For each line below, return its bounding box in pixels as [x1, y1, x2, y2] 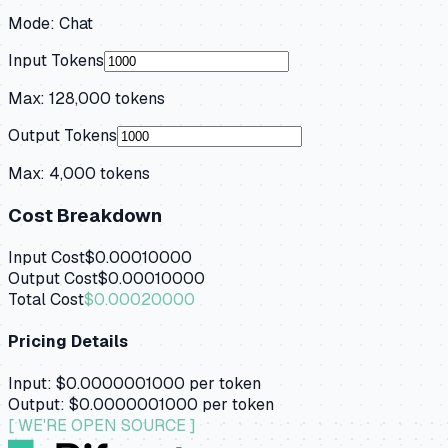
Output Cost [8, 267, 98, 289]
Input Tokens [8, 50, 104, 72]
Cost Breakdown [8, 202, 162, 228]
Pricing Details [8, 330, 128, 352]
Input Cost [8, 246, 85, 268]
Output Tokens [8, 125, 117, 147]
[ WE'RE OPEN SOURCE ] [8, 415, 196, 437]
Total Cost [8, 288, 84, 310]
